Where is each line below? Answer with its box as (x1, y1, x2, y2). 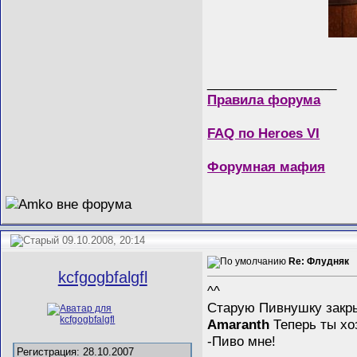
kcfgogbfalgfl (57, 269, 147, 287)
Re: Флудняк (288, 256, 350, 268)
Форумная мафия (207, 159, 326, 175)
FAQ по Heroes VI (207, 125, 320, 142)
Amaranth (207, 316, 270, 333)
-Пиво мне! (207, 333, 277, 350)
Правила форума (207, 92, 321, 108)
